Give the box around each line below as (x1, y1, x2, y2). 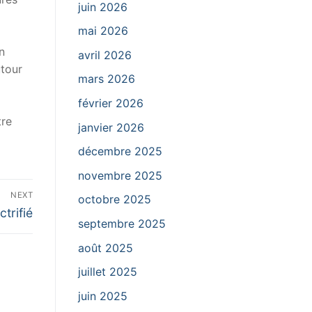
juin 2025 (78, 288, 127, 303)
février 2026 (78, 96, 143, 111)
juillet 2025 (78, 265, 137, 279)
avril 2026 (78, 47, 132, 62)
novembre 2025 (78, 168, 162, 182)
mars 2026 (78, 72, 135, 86)
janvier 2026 (78, 120, 144, 134)
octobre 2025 (78, 192, 151, 207)
